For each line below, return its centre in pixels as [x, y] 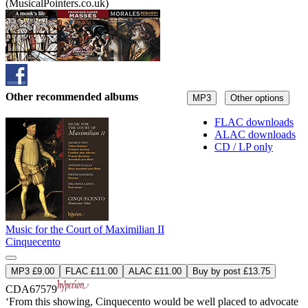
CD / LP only [244, 147]
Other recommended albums [72, 97]
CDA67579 [31, 289]
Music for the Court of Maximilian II [85, 230]
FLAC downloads [254, 122]
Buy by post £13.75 [231, 272]
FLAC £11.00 [91, 272]
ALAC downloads [255, 135]
